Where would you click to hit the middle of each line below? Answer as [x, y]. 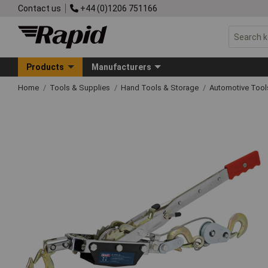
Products [45, 67]
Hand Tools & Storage [161, 87]
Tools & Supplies [81, 87]
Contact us [39, 8]
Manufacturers [121, 67]
